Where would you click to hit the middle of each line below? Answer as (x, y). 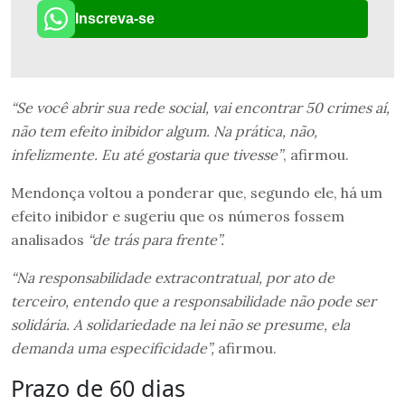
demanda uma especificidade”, (113, 348)
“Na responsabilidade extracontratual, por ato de (173, 277)
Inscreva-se (115, 18)
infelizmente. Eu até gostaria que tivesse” (147, 154)
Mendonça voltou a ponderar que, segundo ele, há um (197, 192)
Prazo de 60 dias (98, 387)
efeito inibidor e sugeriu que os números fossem (178, 216)
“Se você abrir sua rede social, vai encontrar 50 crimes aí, (200, 107)
